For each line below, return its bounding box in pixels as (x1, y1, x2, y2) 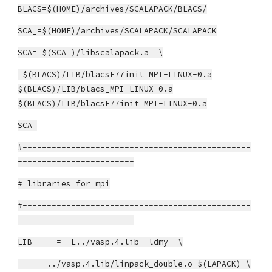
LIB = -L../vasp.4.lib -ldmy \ (18, 237, 183, 247)
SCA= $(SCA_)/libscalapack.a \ (18, 47, 164, 58)
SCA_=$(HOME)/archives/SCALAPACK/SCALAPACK (18, 25, 217, 36)
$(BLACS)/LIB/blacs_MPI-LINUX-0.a (18, 84, 174, 94)
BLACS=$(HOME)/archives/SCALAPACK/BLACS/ (18, 4, 208, 14)
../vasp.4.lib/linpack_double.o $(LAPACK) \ (18, 259, 251, 269)
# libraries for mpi (18, 178, 110, 189)
